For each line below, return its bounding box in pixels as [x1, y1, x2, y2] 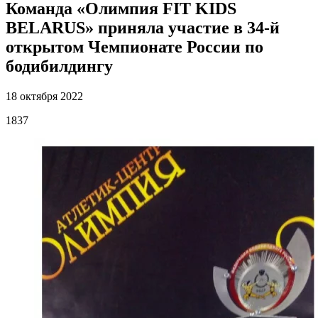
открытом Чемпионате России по [6, 38, 263, 57]
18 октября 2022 [6, 90, 83, 103]
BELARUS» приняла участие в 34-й [6, 18, 280, 38]
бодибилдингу [6, 57, 113, 76]
